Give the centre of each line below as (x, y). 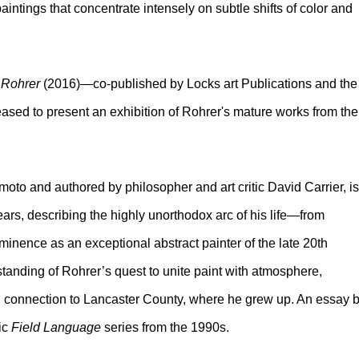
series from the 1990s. (167, 327)
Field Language (58, 327)
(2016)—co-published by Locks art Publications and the (200, 84)
